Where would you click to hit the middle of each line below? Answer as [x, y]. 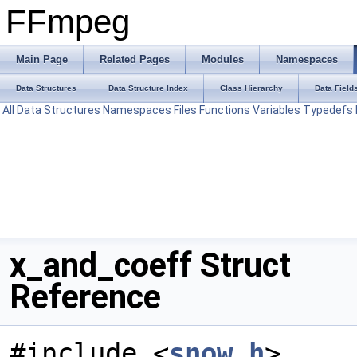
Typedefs [328, 110]
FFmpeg [68, 22]
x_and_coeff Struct [150, 265]
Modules [223, 59]
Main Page [42, 59]
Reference [85, 297]
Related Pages [135, 59]
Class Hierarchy [251, 88]
